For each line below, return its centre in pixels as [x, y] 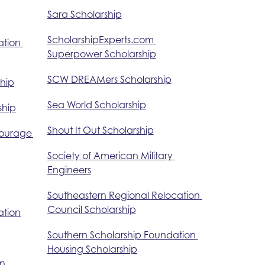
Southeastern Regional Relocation [123, 195]
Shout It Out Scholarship [100, 130]
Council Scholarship [91, 209]
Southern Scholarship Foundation [121, 235]
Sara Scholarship [84, 14]
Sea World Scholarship [96, 104]
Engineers [69, 169]
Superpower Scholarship [101, 54]
